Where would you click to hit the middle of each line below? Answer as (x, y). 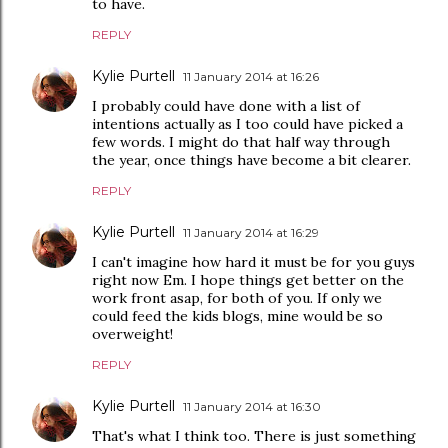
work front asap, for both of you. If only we (237, 298)
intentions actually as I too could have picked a (247, 124)
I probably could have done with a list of (226, 106)
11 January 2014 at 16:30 (252, 406)
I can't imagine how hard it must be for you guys (253, 262)
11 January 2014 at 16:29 (251, 232)
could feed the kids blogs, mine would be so (237, 316)
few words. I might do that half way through (241, 142)
